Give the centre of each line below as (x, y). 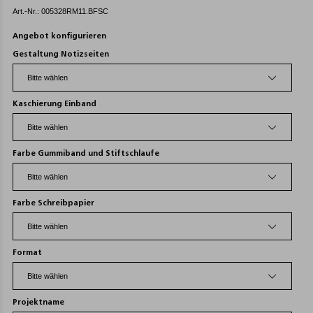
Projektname (38, 303)
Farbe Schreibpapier (53, 203)
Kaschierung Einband (54, 104)
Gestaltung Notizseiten (61, 54)
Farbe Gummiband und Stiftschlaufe (86, 154)
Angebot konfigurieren (59, 36)
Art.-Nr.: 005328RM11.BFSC (60, 11)
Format (27, 253)
